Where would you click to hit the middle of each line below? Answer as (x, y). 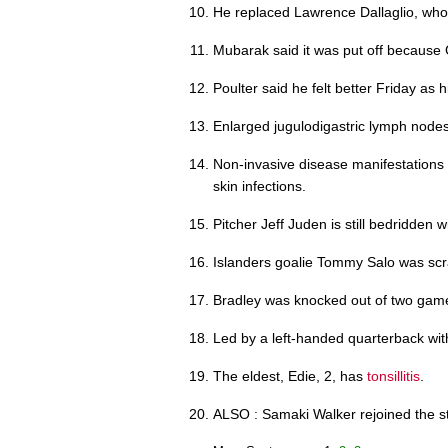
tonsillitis (393, 375)
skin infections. (259, 185)
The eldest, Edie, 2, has (290, 375)
